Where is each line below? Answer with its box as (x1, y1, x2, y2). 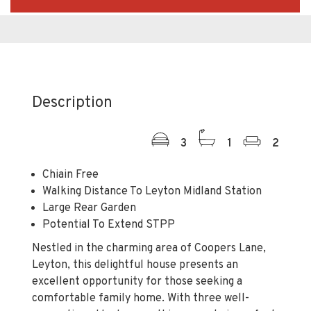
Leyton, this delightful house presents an (32, 235, 238, 249)
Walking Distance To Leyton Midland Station (42, 161, 262, 176)
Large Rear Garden (42, 178, 136, 192)
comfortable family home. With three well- (32, 268, 249, 283)
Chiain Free (42, 144, 99, 159)
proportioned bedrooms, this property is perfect (32, 285, 276, 299)
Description (32, 69, 112, 90)
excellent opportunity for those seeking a (32, 251, 242, 266)
